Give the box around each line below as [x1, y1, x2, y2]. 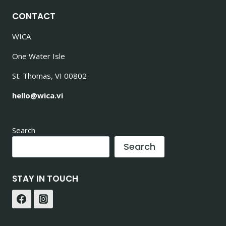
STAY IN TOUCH [12, 173, 78, 185]
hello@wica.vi [12, 90, 63, 100]
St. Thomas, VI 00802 [12, 70, 87, 81]
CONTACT [12, 10, 55, 22]
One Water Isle [12, 50, 65, 61]
